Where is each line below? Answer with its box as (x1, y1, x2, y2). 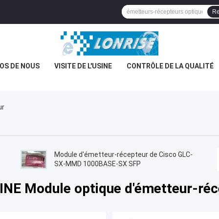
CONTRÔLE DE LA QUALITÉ (127, 62, 214, 70)
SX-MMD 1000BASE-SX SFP (54, 160, 141, 168)
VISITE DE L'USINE (54, 62, 112, 70)
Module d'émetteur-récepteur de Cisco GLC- (54, 151, 193, 159)
